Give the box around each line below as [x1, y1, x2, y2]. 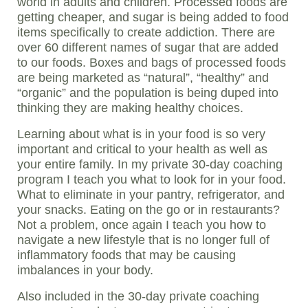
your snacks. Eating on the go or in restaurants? [17, 203, 280, 217]
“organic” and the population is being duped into [17, 86, 278, 100]
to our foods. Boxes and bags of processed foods [17, 56, 286, 70]
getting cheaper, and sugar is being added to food [17, 10, 289, 25]
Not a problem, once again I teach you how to [17, 218, 266, 232]
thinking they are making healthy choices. [17, 101, 243, 115]
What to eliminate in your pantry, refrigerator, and [17, 188, 285, 202]
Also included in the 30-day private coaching [17, 289, 259, 304]
